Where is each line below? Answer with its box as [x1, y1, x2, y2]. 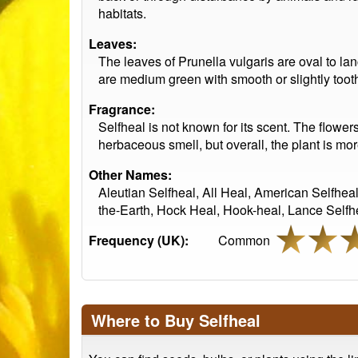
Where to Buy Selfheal [91, 308, 261, 332]
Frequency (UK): [89, 231, 189, 249]
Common [218, 231, 276, 249]
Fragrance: [89, 100, 155, 118]
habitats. [98, 4, 146, 22]
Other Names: [89, 165, 172, 184]
